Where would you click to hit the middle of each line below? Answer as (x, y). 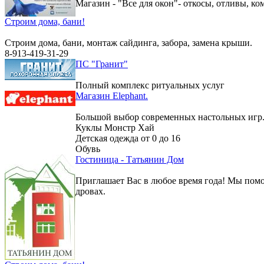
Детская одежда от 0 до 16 (128, 138)
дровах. (90, 192)
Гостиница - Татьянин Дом (130, 160)
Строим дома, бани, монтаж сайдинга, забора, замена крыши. (128, 43)
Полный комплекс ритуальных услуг (150, 85)
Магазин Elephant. (112, 96)
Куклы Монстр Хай (115, 128)
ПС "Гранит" (102, 64)
